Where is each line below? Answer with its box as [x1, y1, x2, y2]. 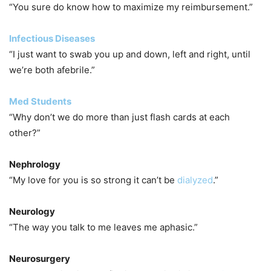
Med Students [9, 95, 71, 107]
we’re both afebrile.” [9, 64, 95, 76]
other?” [9, 126, 41, 139]
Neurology [9, 205, 55, 217]
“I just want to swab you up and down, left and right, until [9, 48, 250, 60]
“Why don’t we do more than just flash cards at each [9, 111, 230, 123]
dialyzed [177, 174, 213, 186]
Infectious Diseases [9, 32, 95, 44]
